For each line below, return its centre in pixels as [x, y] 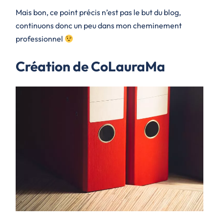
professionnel [40, 39]
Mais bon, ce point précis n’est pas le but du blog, [98, 12]
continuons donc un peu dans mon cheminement [99, 26]
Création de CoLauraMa [90, 66]
